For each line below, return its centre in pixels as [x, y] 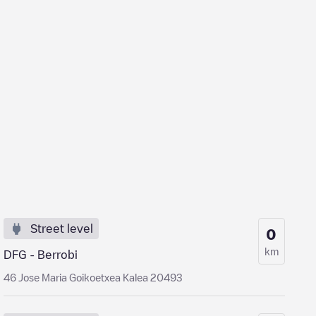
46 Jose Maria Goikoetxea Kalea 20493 [93, 277]
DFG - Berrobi [41, 255]
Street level [62, 229]
